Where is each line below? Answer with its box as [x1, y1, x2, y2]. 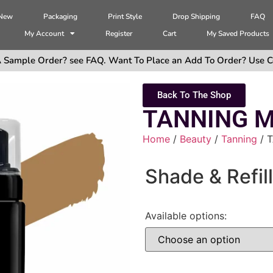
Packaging [43, 12, 78, 22]
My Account [24, 29, 65, 39]
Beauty [180, 133, 211, 146]
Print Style [108, 12, 143, 22]
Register [105, 29, 133, 39]
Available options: [145, 210, 227, 222]
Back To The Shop [157, 90, 231, 101]
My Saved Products [207, 29, 270, 39]
